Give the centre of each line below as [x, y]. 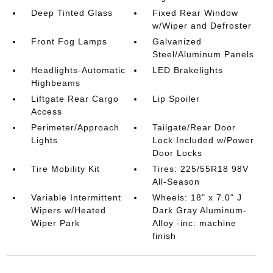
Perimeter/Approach [75, 127]
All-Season [176, 182]
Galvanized [177, 41]
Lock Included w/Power [204, 140]
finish [165, 236]
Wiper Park [55, 223]
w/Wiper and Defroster [202, 26]
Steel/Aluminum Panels [204, 54]
